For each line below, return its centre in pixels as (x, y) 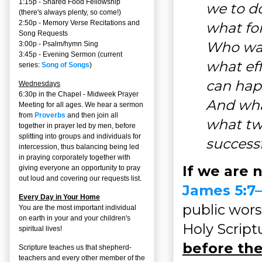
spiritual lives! (40, 228)
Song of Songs (65, 65)
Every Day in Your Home (59, 197)
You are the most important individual (77, 207)
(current (109, 54)
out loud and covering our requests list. (80, 178)
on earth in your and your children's (75, 218)
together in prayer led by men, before (77, 125)
